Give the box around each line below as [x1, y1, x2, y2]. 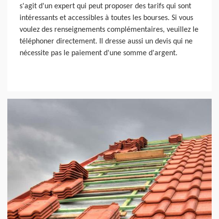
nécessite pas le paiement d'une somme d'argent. [20, 49, 177, 58]
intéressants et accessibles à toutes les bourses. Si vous [20, 14, 193, 22]
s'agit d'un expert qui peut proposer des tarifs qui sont [20, 2, 191, 11]
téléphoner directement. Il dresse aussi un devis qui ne [20, 38, 193, 46]
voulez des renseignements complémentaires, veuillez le [20, 26, 198, 34]
